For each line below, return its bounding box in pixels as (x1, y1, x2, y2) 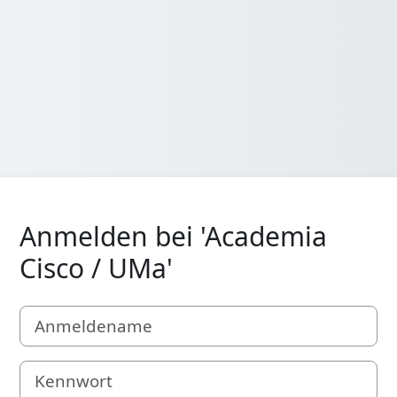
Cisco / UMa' (19, 249, 173, 286)
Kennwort (19, 361, 78, 378)
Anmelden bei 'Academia (19, 217, 327, 254)
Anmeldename (19, 305, 108, 323)
